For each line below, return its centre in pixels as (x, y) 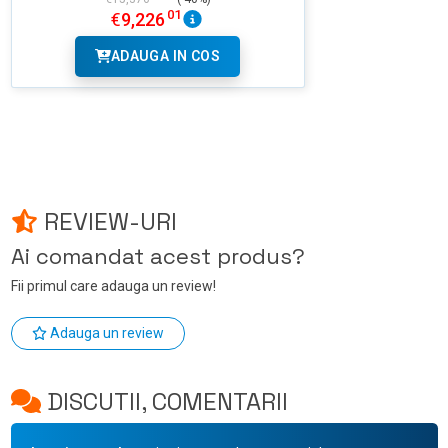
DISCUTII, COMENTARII (164, 401)
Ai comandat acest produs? (157, 255)
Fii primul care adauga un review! (113, 285)
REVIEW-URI (107, 221)
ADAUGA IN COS (165, 55)
